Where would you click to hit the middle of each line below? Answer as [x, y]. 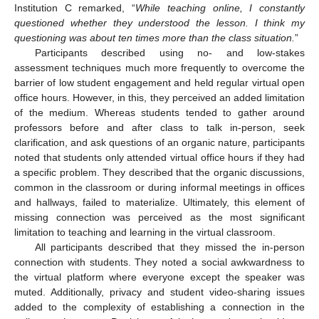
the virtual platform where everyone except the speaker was [159, 277]
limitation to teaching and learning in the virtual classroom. [145, 232]
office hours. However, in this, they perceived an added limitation [159, 97]
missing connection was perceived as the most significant [159, 217]
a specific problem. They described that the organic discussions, [159, 172]
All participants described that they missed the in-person [169, 247]
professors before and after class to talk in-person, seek [159, 127]
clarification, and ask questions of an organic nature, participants [159, 142]
